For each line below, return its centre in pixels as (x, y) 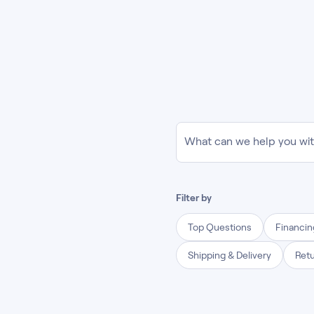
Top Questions (220, 227)
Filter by (194, 198)
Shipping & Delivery (230, 255)
